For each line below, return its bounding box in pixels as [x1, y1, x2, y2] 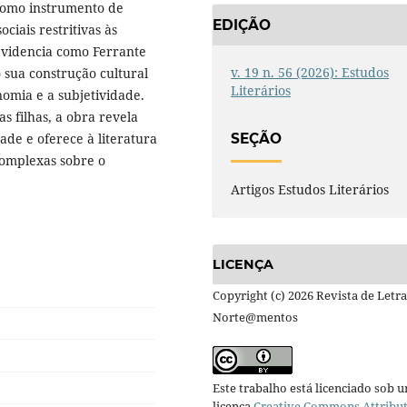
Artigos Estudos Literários [231, 180, 390, 198]
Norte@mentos [213, 309, 298, 326]
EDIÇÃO [213, 15, 271, 34]
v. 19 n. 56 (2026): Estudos [231, 64, 390, 82]
